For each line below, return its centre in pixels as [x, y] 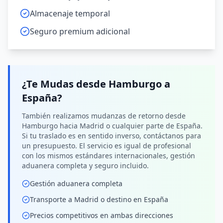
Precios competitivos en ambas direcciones [102, 215]
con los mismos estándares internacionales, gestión [109, 156]
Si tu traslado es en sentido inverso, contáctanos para [111, 136]
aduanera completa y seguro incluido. [85, 166]
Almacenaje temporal [70, 13]
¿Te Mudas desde [64, 84]
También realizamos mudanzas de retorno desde [104, 116]
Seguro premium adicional [80, 31]
